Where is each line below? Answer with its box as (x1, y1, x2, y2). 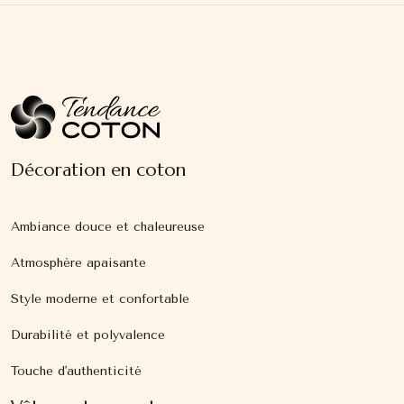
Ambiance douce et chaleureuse (11, 219, 205, 235)
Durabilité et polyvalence (11, 327, 165, 344)
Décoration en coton (11, 159, 186, 182)
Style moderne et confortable (11, 291, 189, 308)
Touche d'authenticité (11, 363, 142, 380)
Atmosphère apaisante (11, 255, 146, 271)
